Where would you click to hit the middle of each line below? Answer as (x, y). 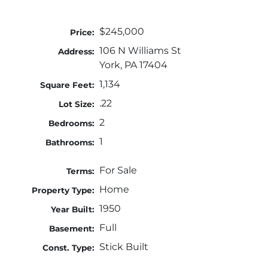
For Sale (118, 170)
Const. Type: (69, 248)
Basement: (72, 229)
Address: (77, 52)
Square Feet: (68, 85)
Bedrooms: (72, 124)
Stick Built (124, 247)
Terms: (81, 171)
